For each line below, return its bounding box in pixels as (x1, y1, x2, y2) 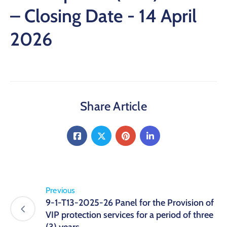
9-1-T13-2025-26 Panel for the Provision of (46, 197, 214, 208)
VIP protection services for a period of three (46, 209, 213, 220)
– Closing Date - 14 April (10, 5, 197, 27)
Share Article (80, 99, 147, 113)
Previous (46, 185, 75, 195)
